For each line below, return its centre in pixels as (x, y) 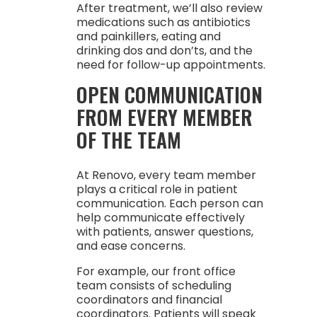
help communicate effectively (160, 218)
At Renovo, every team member (166, 175)
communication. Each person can (169, 203)
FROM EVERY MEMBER (164, 117)
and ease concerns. (131, 246)
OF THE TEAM (128, 140)
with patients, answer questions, (165, 232)
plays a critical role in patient (157, 189)
